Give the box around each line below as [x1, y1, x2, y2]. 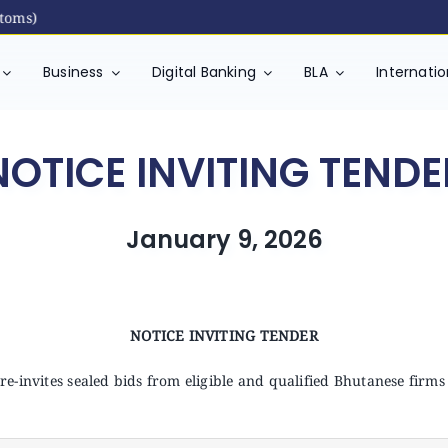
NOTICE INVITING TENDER [130, 326, 318, 345]
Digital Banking [151, 62, 257, 82]
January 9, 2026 [125, 223, 323, 256]
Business [42, 62, 104, 82]
